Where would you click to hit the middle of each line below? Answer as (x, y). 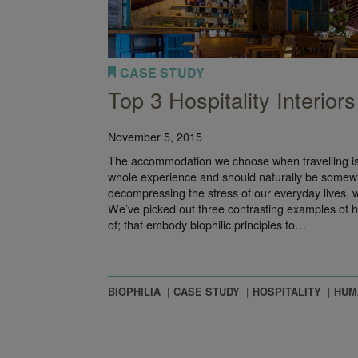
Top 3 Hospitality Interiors (231, 100)
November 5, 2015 (155, 137)
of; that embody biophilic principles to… (207, 225)
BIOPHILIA (134, 292)
